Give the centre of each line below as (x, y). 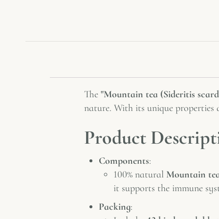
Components (124, 161)
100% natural (140, 174)
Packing (115, 207)
